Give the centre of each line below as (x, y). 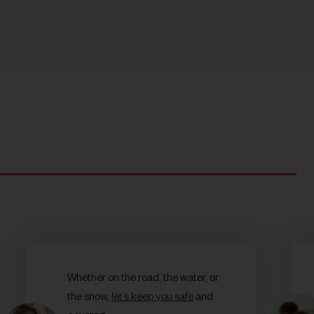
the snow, (90, 298)
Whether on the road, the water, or (143, 279)
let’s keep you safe (153, 298)
